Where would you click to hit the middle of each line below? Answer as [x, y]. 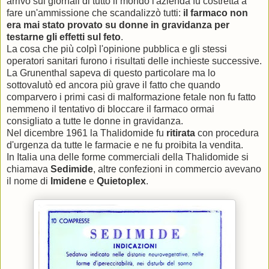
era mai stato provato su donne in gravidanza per [118, 25]
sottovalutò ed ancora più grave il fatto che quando [113, 85]
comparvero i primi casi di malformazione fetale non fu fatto [131, 97]
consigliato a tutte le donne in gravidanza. [95, 121]
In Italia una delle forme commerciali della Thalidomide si [128, 157]
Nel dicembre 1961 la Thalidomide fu [86, 133]
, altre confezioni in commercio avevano [177, 169]
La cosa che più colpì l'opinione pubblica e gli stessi [117, 49]
